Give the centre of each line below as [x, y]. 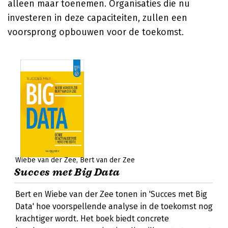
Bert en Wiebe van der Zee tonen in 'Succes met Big [111, 194]
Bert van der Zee [107, 160]
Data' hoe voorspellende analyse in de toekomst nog [114, 206]
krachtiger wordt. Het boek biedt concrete [92, 219]
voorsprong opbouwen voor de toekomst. [96, 32]
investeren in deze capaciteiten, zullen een [97, 18]
